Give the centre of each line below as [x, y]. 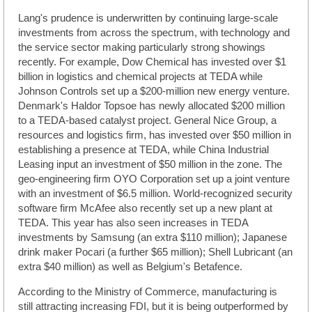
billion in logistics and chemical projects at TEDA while [140, 76]
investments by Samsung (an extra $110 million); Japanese [153, 237]
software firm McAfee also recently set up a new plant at [145, 208]
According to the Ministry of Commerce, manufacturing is [148, 291]
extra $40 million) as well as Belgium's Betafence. [130, 266]
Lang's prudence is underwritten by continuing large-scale [148, 18]
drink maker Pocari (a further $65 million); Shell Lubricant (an [155, 252]
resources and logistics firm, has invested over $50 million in [155, 135]
